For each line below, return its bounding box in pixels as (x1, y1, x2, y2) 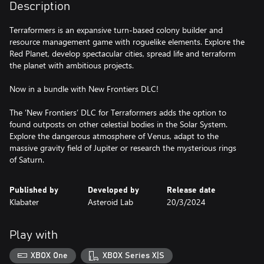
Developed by (88, 186, 140, 194)
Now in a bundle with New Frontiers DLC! (9, 83, 159, 94)
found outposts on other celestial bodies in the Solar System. (9, 118, 227, 130)
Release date (166, 186, 216, 194)
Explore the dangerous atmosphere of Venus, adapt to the (9, 130, 219, 141)
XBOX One (31, 251, 68, 260)
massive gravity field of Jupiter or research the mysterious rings (9, 142, 236, 153)
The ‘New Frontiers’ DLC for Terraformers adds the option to (9, 107, 226, 118)
